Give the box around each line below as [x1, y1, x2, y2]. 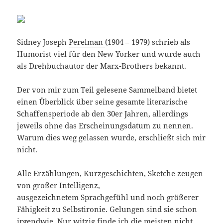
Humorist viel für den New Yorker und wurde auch [17, 49, 201, 59]
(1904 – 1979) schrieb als [105, 37, 191, 47]
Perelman [69, 37, 106, 47]
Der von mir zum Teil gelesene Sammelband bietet [17, 85, 198, 95]
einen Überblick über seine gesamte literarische [17, 97, 188, 107]
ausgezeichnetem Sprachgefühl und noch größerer [17, 192, 199, 203]
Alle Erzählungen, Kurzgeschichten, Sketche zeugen [17, 168, 204, 179]
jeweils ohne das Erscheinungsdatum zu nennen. [17, 120, 194, 131]
